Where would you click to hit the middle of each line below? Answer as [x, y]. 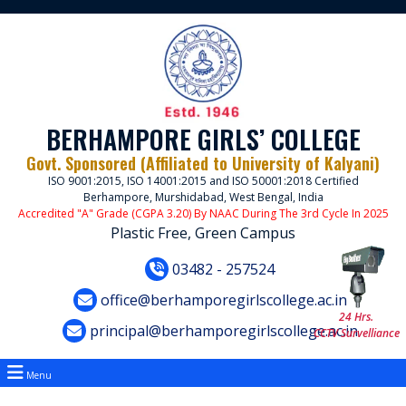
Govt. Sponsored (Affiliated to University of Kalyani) [203, 163]
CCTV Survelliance [356, 333]
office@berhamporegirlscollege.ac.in [222, 300]
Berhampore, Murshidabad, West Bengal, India [203, 197]
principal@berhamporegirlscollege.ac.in [222, 330]
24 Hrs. [356, 316]
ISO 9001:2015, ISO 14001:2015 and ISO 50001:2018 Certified [203, 180]
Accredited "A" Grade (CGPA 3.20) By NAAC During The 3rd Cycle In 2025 [203, 213]
